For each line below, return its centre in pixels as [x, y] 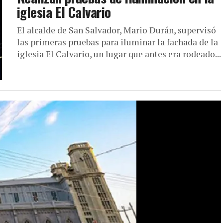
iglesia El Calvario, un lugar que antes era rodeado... [119, 54]
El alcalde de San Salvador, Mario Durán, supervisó [116, 30]
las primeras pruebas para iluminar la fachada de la [117, 42]
